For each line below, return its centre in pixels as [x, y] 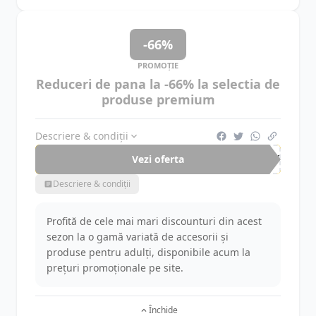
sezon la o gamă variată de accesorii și [138, 237]
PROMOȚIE [158, 65]
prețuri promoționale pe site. [115, 268]
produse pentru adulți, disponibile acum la [148, 252]
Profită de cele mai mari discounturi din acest [154, 221]
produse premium [158, 99]
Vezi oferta [158, 159]
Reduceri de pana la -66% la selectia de [158, 84]
